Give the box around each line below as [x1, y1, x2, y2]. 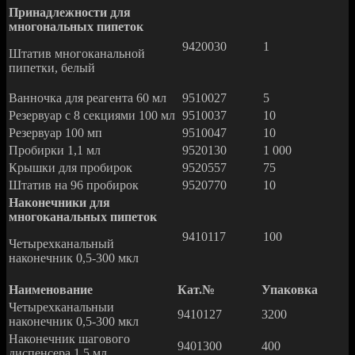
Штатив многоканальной [9, 47, 145, 61]
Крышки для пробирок [9, 161, 132, 175]
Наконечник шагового [9, 332, 130, 346]
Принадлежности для [9, 6, 131, 20]
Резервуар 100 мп [9, 126, 102, 140]
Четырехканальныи [9, 300, 114, 315]
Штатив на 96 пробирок [9, 178, 139, 193]
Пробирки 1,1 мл [9, 143, 101, 158]
